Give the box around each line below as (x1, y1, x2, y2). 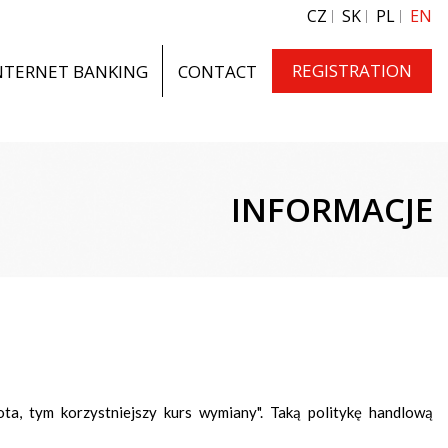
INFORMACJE (231, 187, 433, 232)
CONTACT (178, 59, 257, 83)
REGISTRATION (292, 59, 412, 82)
